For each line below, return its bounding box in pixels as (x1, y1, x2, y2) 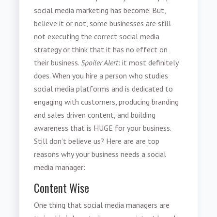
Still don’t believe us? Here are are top (34, 136, 160, 146)
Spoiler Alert (81, 58, 119, 68)
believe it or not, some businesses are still (34, 18, 171, 29)
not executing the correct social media (34, 31, 160, 42)
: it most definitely (118, 58, 179, 68)
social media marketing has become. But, (34, 5, 166, 15)
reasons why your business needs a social (34, 149, 167, 159)
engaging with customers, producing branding (34, 97, 179, 107)
